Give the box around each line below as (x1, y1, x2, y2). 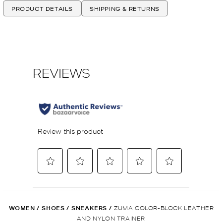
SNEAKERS (71, 203, 108, 212)
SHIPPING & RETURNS (90, 4, 160, 13)
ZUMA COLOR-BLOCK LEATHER (113, 203, 214, 211)
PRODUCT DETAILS (11, 4, 73, 13)
